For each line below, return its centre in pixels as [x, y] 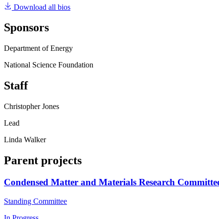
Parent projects [43, 161]
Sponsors [26, 28]
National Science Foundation [49, 65]
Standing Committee [35, 201]
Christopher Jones [32, 107]
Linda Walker [25, 140]
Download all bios [42, 7]
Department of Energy [38, 48]
